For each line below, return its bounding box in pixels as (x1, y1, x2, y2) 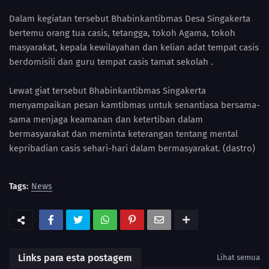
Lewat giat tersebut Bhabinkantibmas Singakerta (9, 85, 206, 97)
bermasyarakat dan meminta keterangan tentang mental (9, 128, 238, 140)
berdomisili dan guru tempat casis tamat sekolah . (9, 56, 213, 68)
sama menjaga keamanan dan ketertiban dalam (9, 114, 203, 125)
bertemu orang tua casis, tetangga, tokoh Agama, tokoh (9, 28, 235, 39)
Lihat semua (217, 253, 260, 262)
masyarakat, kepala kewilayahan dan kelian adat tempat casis (9, 42, 259, 53)
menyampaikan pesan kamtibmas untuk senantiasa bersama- (9, 100, 260, 111)
